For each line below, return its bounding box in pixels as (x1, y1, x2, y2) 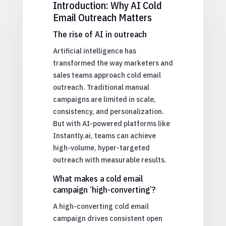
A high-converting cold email (52, 201, 149, 211)
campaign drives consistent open (52, 213, 162, 223)
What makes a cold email (52, 173, 143, 184)
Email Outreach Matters (52, 10, 152, 24)
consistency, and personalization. (52, 106, 164, 116)
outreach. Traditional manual (52, 82, 149, 92)
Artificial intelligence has (52, 46, 136, 55)
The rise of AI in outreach (52, 28, 147, 40)
